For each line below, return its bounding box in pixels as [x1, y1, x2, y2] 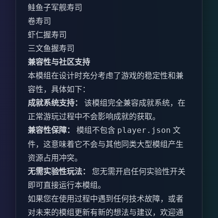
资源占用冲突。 [28, 152, 82, 163]
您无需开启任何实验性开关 [90, 166, 185, 177]
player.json [117, 126, 171, 135]
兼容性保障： [28, 125, 74, 136]
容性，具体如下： [28, 84, 90, 95]
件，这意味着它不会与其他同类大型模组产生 [28, 139, 183, 150]
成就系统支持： [28, 97, 82, 109]
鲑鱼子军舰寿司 [28, 2, 82, 13]
